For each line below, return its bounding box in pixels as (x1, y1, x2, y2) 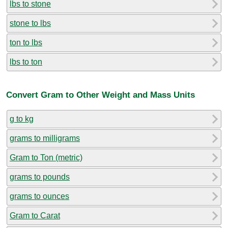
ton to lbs (10, 38, 42, 47)
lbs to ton (10, 57, 42, 66)
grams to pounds (10, 172, 70, 181)
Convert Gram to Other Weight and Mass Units (6, 90, 195, 100)
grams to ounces (10, 191, 69, 201)
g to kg (10, 114, 34, 123)
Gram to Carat (10, 211, 60, 220)
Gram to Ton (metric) (10, 153, 82, 162)
